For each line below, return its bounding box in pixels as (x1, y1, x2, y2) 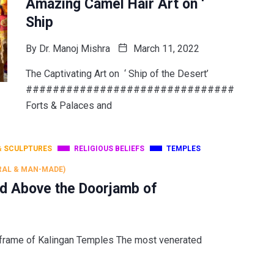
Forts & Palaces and (25, 99, 112, 111)
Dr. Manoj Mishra (39, 42, 110, 54)
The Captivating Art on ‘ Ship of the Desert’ (25, 67, 209, 80)
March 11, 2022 (130, 42, 199, 54)
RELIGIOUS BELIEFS (74, 144, 144, 153)
